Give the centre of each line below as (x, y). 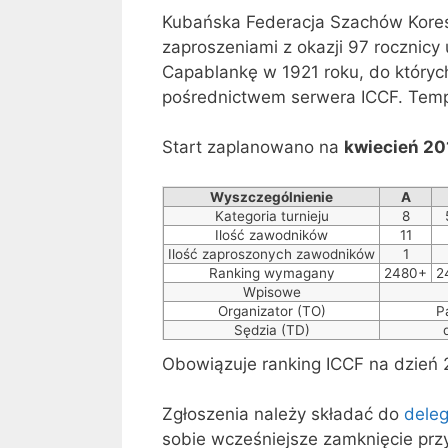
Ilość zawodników (271, 234)
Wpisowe (271, 291)
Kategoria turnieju (271, 215)
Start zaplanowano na (253, 147)
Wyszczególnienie (271, 196)
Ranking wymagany (271, 272)
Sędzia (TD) (271, 329)
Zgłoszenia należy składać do (283, 414)
